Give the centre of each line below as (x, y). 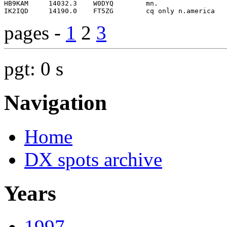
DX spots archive (93, 159)
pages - (35, 32)
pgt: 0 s (34, 68)
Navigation (55, 102)
